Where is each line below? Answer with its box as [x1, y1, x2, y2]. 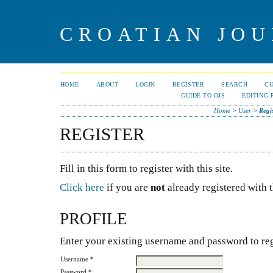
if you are [104, 181, 151, 193]
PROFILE [60, 210, 127, 229]
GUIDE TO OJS [181, 92, 225, 99]
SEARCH [221, 81, 248, 88]
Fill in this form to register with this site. [60, 162, 233, 174]
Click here [60, 181, 104, 193]
